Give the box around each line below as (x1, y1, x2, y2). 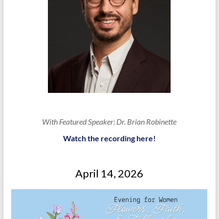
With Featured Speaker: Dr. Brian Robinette (42, 117, 177, 127)
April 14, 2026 (75, 167, 144, 180)
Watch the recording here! (63, 133, 156, 143)
